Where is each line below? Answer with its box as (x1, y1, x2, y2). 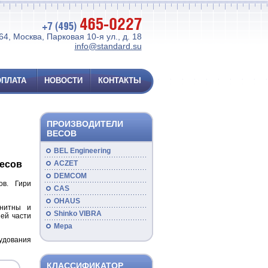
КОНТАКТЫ (98, 76, 141, 85)
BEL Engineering (53, 147, 111, 155)
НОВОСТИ (44, 76, 83, 85)
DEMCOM (53, 172, 87, 180)
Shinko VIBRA (53, 209, 102, 218)
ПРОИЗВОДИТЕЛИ (46, 119, 123, 129)
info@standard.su (74, 41, 142, 51)
